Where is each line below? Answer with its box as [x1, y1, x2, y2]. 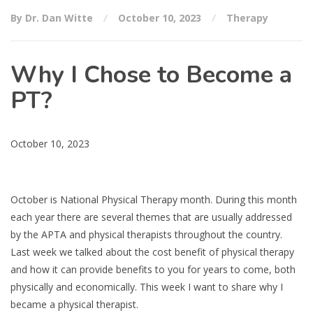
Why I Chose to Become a [10, 59, 292, 91]
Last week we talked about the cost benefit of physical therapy [10, 245, 294, 259]
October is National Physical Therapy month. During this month [10, 193, 297, 206]
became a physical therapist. [10, 298, 138, 311]
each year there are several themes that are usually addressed [10, 210, 292, 224]
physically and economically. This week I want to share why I [10, 280, 283, 293]
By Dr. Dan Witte [10, 11, 96, 24]
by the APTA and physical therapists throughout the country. [10, 228, 282, 241]
